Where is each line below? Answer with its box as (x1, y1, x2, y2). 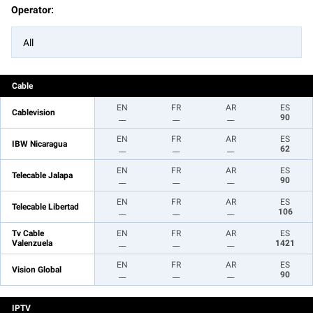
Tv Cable (12, 228, 44, 238)
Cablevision (12, 108, 55, 117)
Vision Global (12, 265, 61, 275)
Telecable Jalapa (12, 170, 73, 180)
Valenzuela (12, 238, 52, 248)
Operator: (11, 4, 54, 15)
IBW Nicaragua (12, 139, 67, 149)
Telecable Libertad (12, 202, 79, 212)
